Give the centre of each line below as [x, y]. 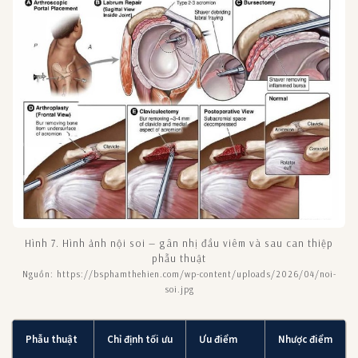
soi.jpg [179, 289]
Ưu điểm [218, 339]
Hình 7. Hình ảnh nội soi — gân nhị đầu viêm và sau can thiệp [179, 243]
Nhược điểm [305, 339]
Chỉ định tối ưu [140, 339]
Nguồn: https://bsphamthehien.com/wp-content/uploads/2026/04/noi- [179, 274]
